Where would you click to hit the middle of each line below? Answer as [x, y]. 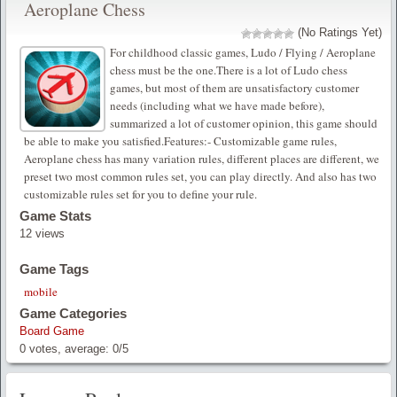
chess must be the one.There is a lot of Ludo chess [229, 70]
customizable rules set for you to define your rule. [140, 195]
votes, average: [69, 349]
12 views [42, 234]
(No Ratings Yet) [338, 33]
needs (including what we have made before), [217, 106]
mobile [41, 292]
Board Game [52, 331]
